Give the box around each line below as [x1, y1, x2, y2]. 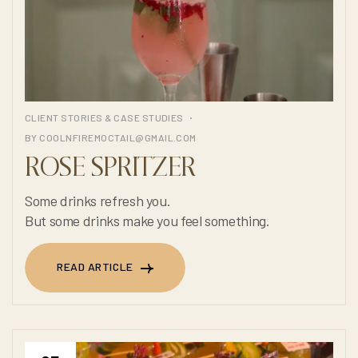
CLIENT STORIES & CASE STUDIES [25, 112, 184, 124]
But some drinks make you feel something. [25, 212, 270, 230]
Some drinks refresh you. [25, 192, 171, 210]
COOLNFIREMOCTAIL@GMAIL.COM [39, 132, 197, 144]
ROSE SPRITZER [25, 157, 197, 181]
